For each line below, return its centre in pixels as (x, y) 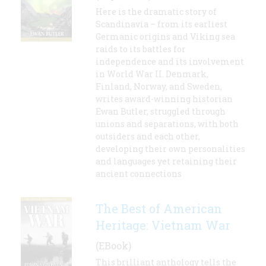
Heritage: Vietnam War (163, 225)
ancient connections (139, 174)
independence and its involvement (170, 62)
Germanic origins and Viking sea (165, 37)
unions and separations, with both (167, 124)
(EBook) (113, 246)
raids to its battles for (141, 49)
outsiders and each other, (148, 137)
